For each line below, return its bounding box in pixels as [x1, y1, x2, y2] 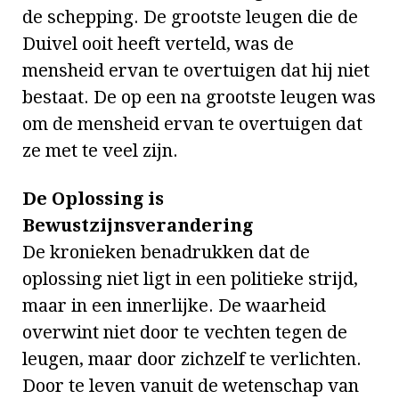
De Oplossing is [22, 187, 164, 209]
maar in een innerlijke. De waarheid [22, 294, 326, 316]
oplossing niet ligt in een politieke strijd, [22, 267, 358, 289]
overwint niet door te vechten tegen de [22, 321, 347, 343]
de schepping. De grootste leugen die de [22, 5, 358, 28]
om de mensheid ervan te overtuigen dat [22, 112, 362, 134]
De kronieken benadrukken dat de [22, 240, 310, 263]
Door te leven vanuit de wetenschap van [22, 374, 359, 396]
